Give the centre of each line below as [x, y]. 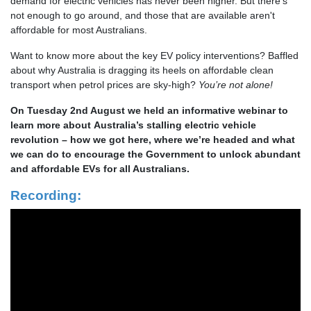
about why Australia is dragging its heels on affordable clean [142, 70]
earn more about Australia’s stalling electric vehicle [135, 125]
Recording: [46, 195]
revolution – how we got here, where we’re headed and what [153, 139]
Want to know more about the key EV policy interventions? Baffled [154, 55]
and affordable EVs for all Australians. [100, 168]
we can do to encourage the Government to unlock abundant [155, 154]
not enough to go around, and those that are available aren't [143, 15]
